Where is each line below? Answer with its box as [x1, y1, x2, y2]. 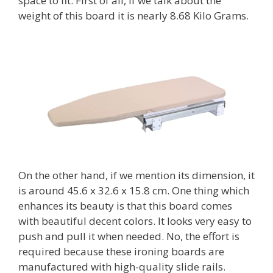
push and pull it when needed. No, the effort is [18, 229, 239, 243]
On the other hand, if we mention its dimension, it [18, 168, 255, 182]
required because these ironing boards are [18, 244, 224, 258]
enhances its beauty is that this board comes [18, 199, 232, 213]
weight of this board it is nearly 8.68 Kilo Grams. [18, 9, 249, 23]
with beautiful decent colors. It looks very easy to [18, 214, 252, 228]
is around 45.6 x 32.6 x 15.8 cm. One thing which [18, 183, 249, 197]
